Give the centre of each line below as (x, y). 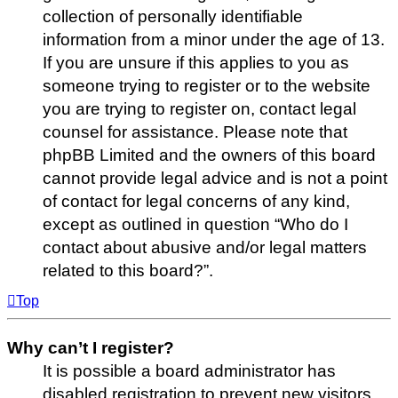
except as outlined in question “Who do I (195, 225)
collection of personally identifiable (173, 17)
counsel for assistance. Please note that (195, 132)
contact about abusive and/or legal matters (205, 248)
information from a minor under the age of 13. (214, 40)
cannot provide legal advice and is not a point (215, 179)
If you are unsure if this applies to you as (196, 63)
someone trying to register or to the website (207, 86)
